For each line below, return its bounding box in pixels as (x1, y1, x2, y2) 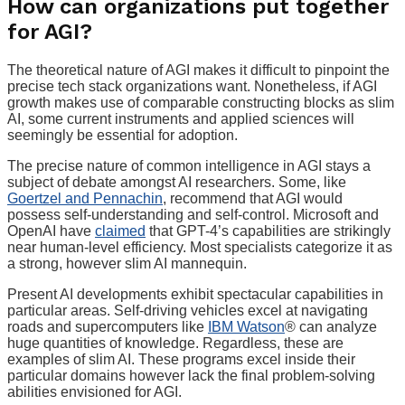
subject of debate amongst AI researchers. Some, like (7, 174, 346, 190)
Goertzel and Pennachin (7, 190, 163, 206)
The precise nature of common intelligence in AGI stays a (7, 157, 371, 174)
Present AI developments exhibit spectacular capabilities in (7, 286, 383, 302)
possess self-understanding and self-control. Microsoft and (7, 206, 379, 222)
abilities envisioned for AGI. (7, 383, 182, 400)
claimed (95, 222, 146, 239)
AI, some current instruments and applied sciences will (7, 110, 354, 127)
